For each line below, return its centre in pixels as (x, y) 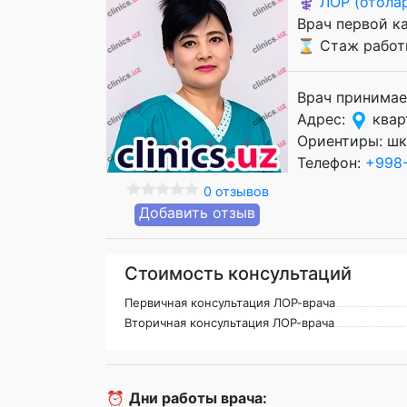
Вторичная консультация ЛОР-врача (229, 323)
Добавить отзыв (197, 213)
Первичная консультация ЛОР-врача (230, 303)
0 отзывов (236, 191)
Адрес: (323, 119)
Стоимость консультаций (238, 273)
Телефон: (331, 163)
